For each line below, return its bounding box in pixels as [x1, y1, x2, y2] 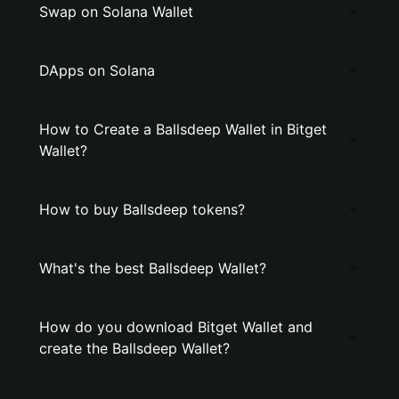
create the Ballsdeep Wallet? [39, 339, 230, 357]
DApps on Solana [39, 61, 155, 79]
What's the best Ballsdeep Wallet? [39, 259, 266, 277]
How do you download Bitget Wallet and [39, 318, 313, 336]
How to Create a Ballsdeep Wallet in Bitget [39, 120, 327, 138]
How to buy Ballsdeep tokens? [39, 200, 245, 218]
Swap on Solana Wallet [39, 3, 193, 20]
